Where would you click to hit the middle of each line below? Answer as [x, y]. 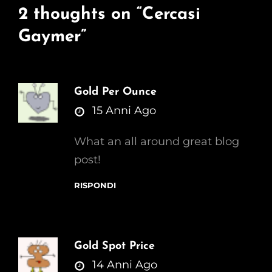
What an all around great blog [157, 142]
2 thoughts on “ [80, 15]
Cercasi [171, 15]
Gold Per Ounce [115, 92]
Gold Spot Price [114, 246]
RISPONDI [95, 185]
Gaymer [49, 37]
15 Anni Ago [124, 111]
